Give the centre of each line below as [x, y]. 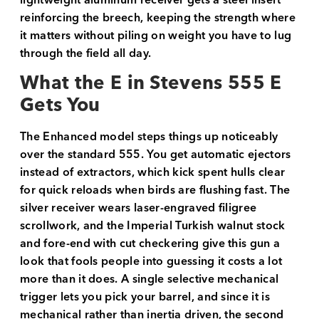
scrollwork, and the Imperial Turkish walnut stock [153, 226]
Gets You [60, 106]
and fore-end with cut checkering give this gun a [150, 244]
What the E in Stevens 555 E [151, 84]
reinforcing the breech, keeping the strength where [158, 18]
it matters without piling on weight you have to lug [156, 36]
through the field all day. [86, 54]
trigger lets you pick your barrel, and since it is [145, 297]
